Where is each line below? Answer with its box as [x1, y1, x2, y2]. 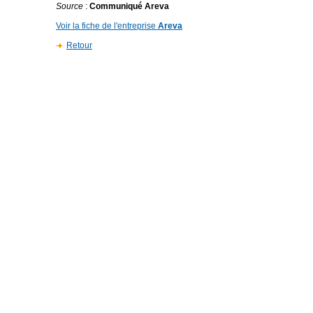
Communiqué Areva [89, 1, 169, 11]
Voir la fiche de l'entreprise [56, 21, 158, 31]
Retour [66, 41, 92, 50]
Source [56, 1, 83, 11]
